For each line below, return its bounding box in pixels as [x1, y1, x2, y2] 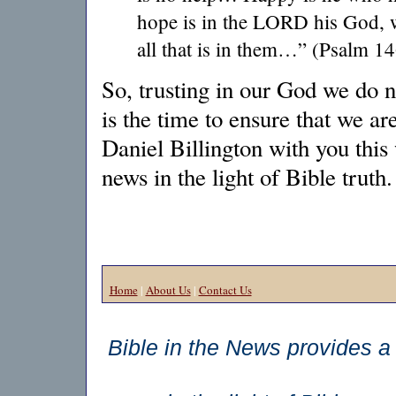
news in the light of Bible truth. [101, 161, 392, 193]
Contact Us [198, 282, 252, 298]
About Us [145, 282, 191, 298]
